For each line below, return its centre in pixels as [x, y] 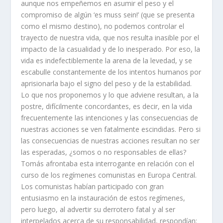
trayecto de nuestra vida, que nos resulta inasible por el [110, 37]
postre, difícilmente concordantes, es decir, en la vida [107, 106]
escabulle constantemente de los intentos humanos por [111, 72]
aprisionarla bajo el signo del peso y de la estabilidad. [107, 83]
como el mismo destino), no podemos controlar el [103, 26]
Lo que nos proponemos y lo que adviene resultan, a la [110, 95]
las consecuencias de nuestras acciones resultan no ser [111, 140]
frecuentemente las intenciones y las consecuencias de [110, 117]
